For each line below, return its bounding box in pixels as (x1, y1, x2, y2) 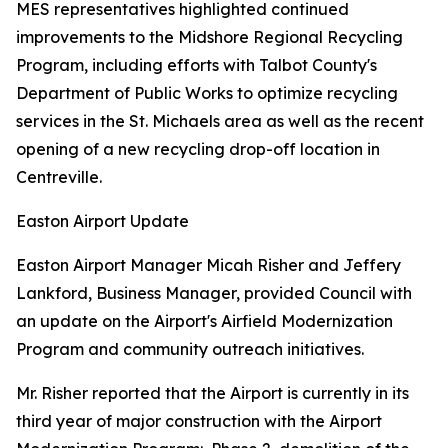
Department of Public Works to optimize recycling (16, 83, 398, 103)
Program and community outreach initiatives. (16, 339, 364, 359)
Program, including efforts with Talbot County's (16, 55, 377, 75)
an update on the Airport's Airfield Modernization (16, 311, 393, 331)
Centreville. (16, 167, 102, 187)
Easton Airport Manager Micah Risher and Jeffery (16, 255, 401, 275)
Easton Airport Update (16, 211, 189, 231)
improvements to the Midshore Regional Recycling (16, 27, 403, 47)
